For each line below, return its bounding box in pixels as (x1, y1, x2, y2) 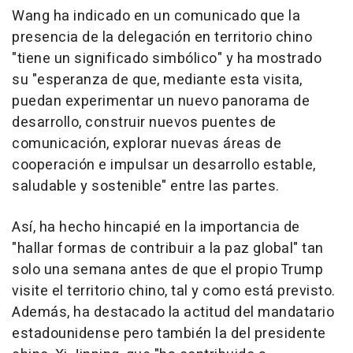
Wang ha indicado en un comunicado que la (12, 5, 300, 27)
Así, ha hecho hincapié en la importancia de (12, 216, 300, 238)
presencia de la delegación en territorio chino (12, 26, 312, 48)
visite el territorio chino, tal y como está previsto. (12, 280, 336, 302)
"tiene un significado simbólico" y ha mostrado (12, 47, 321, 69)
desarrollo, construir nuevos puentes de (12, 111, 277, 133)
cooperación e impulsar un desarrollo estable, (12, 154, 316, 176)
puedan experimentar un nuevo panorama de (12, 90, 310, 112)
